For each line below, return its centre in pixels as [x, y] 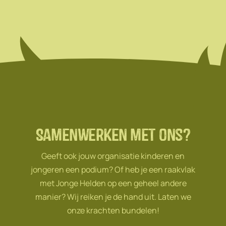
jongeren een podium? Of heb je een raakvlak [113, 170]
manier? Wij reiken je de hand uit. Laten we [113, 197]
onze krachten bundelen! [113, 211]
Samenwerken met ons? [113, 134]
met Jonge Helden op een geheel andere [113, 183]
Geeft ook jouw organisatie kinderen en [113, 156]
